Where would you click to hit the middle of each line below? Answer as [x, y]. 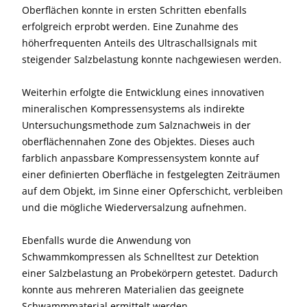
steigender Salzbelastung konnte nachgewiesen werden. [152, 60]
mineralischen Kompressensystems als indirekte [133, 109]
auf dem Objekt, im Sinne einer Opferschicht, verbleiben [152, 191]
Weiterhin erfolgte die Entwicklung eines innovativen [143, 93]
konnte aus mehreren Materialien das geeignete [133, 290]
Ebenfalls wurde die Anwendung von [107, 241]
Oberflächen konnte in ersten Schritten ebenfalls [134, 10]
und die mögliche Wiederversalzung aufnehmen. [134, 208]
